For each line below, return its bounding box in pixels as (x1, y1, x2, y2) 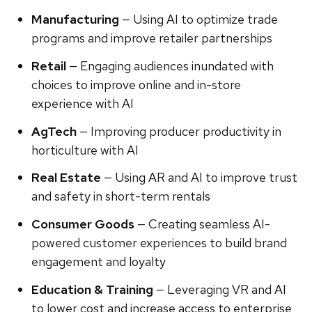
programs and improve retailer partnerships (31, 30, 272, 47)
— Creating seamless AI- (134, 216, 270, 233)
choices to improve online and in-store (31, 76, 241, 93)
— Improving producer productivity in (76, 123, 281, 139)
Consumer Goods (31, 216, 134, 233)
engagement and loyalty (31, 253, 166, 270)
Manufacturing (31, 11, 119, 28)
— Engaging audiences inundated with (65, 57, 274, 74)
